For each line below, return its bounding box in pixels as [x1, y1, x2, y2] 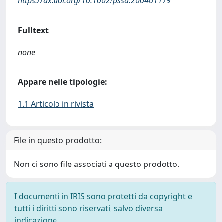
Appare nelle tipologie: [18, 76, 107, 87]
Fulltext [18, 25, 49, 36]
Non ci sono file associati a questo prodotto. [14, 159, 179, 169]
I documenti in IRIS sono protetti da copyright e [14, 191, 192, 202]
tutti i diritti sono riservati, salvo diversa [14, 203, 163, 214]
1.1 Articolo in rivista [18, 98, 94, 109]
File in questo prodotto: [14, 135, 102, 146]
